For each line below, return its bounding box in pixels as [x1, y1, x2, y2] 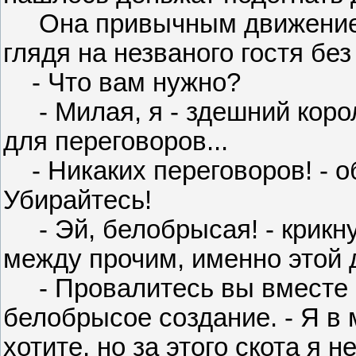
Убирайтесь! [3, 186, 152, 215]
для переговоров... [3, 127, 228, 157]
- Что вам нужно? [3, 68, 241, 98]
